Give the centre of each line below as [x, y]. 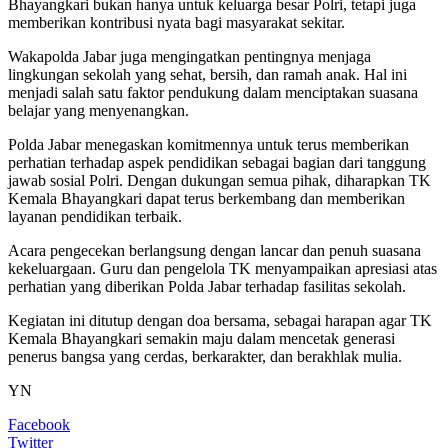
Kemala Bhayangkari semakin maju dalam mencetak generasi [201, 338]
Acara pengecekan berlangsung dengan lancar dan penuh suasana [214, 250]
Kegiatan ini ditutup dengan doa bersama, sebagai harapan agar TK [220, 320]
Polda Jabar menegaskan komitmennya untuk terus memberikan [208, 144]
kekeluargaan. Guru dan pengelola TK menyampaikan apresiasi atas [222, 268]
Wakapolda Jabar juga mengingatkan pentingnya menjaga [189, 56]
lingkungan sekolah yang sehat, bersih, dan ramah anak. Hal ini [207, 74]
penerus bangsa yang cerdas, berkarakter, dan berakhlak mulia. [205, 356]
